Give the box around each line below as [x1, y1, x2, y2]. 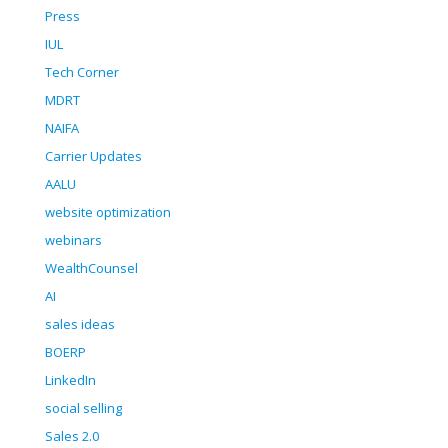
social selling [45, 399, 122, 418]
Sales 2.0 [45, 427, 99, 446]
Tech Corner [45, 63, 119, 82]
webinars [45, 231, 102, 250]
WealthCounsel [45, 259, 138, 278]
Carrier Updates [45, 147, 142, 166]
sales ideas [45, 315, 115, 334]
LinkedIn [45, 371, 96, 390]
